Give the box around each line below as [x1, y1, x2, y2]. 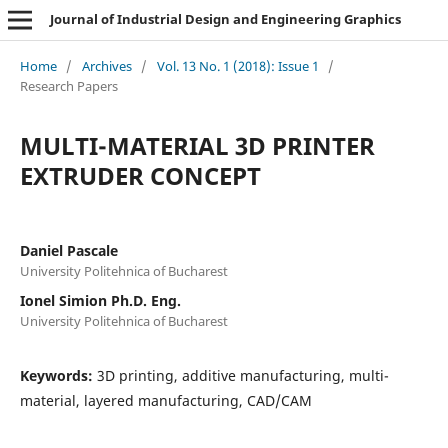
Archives [81, 56, 132, 75]
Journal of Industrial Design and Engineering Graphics [49, 10, 401, 28]
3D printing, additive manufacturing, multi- [96, 365, 389, 385]
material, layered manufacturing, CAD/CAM [19, 390, 312, 410]
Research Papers [19, 76, 118, 95]
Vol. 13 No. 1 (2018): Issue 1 [156, 56, 319, 75]
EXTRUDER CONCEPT [19, 158, 261, 192]
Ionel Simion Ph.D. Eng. [19, 290, 181, 310]
